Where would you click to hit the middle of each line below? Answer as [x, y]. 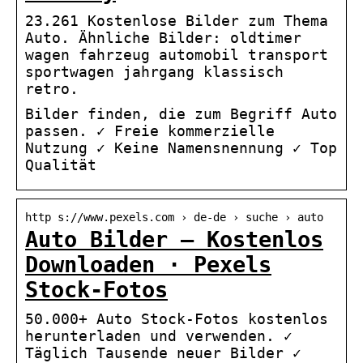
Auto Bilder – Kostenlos [174, 240]
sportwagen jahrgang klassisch [154, 72]
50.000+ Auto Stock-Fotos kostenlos [177, 319]
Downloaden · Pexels [148, 265]
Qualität [61, 165]
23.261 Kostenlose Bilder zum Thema [177, 21]
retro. [52, 89]
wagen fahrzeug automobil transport [177, 55]
